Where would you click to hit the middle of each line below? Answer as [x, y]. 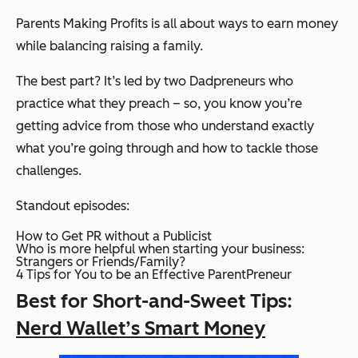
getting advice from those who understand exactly [165, 125]
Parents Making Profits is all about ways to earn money [177, 23]
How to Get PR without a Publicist [114, 236]
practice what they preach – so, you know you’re [159, 103]
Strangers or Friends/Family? [101, 261]
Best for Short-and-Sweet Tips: [154, 300]
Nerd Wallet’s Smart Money [141, 328]
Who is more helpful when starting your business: [160, 249]
